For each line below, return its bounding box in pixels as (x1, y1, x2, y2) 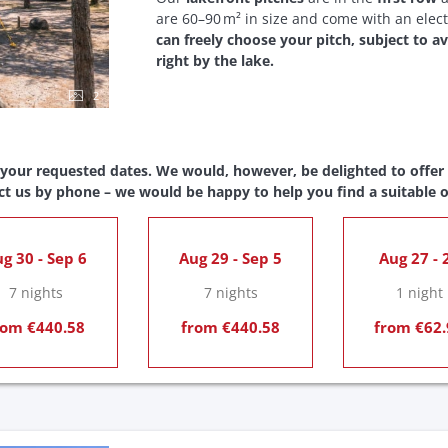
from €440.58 (181, 316, 280, 337)
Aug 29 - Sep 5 (179, 247, 282, 268)
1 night (395, 282, 443, 302)
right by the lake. (156, 50, 274, 70)
